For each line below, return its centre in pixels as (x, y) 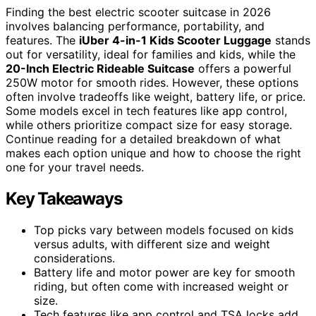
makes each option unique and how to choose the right (153, 153)
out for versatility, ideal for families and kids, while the (151, 54)
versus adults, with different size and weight (152, 244)
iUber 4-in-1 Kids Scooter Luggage (175, 40)
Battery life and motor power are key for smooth (164, 272)
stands (291, 40)
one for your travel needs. (75, 167)
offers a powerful (243, 68)
